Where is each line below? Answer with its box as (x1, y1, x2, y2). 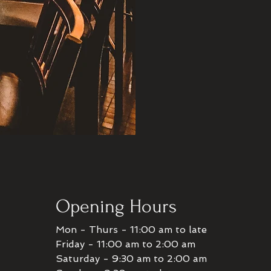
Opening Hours (55, 196, 177, 217)
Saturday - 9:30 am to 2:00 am (55, 253, 207, 264)
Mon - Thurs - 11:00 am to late (55, 224, 207, 235)
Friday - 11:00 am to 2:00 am (55, 238, 195, 250)
